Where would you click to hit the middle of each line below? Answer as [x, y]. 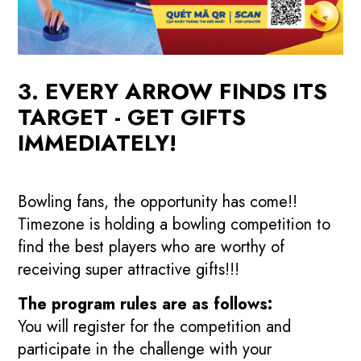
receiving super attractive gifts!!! [129, 269]
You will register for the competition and [155, 326]
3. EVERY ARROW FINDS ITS [173, 91]
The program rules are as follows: [145, 304]
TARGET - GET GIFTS [132, 117]
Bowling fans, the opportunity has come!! [158, 201]
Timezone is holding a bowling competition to [174, 224]
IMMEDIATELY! [98, 143]
